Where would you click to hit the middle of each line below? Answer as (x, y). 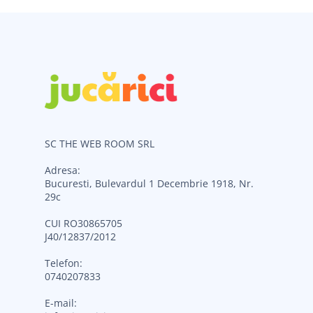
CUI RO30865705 (83, 223)
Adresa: (63, 170)
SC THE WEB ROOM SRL (100, 143)
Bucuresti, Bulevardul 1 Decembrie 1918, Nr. (149, 183)
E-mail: (61, 303)
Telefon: (64, 263)
